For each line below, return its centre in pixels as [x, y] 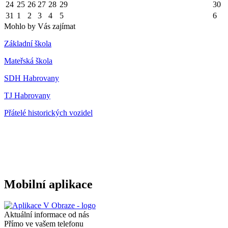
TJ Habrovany [27, 95]
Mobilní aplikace [48, 184]
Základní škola [28, 43]
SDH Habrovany [32, 78]
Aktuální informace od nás [47, 215]
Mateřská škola [28, 61]
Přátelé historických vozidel [48, 112]
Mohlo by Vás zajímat [40, 26]
